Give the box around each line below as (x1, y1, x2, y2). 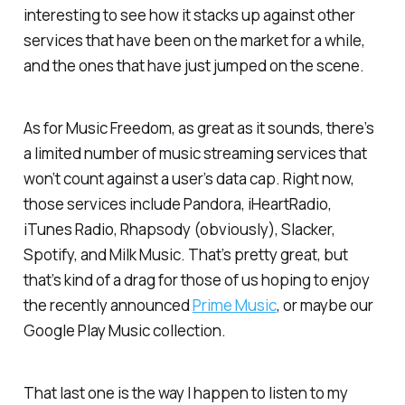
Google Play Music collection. (23, 319, 226, 341)
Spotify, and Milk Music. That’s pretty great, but (23, 243, 348, 265)
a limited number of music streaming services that (23, 142, 367, 164)
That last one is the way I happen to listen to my (23, 381, 348, 403)
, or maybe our (276, 294, 373, 316)
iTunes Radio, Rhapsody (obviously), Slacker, (23, 218, 335, 240)
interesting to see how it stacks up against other (23, 5, 355, 26)
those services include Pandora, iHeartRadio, (23, 193, 332, 214)
